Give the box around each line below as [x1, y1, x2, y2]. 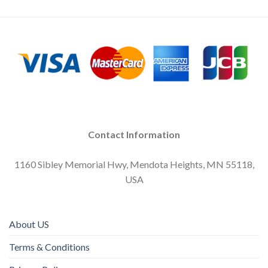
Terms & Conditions [9, 241, 90, 253]
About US [9, 218, 49, 230]
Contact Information [88, 128, 180, 140]
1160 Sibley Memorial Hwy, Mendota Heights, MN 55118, [14, 158, 254, 170]
